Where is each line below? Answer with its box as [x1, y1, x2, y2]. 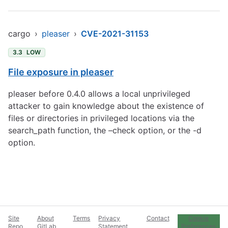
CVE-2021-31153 [81, 28, 149, 39]
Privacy [98, 214, 121, 222]
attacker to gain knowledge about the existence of [8, 101, 204, 111]
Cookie [188, 214, 209, 222]
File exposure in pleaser [8, 67, 113, 77]
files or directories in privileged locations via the [8, 113, 194, 123]
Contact [146, 214, 169, 222]
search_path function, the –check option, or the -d [8, 125, 202, 135]
